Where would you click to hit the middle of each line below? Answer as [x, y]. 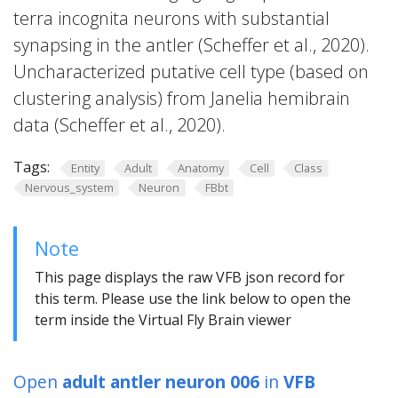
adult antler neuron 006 [161, 382]
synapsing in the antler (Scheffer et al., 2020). [191, 45]
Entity [85, 168]
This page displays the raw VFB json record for [190, 278]
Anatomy [200, 168]
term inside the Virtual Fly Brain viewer [163, 320]
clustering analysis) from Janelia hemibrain [182, 98]
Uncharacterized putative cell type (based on [191, 72]
